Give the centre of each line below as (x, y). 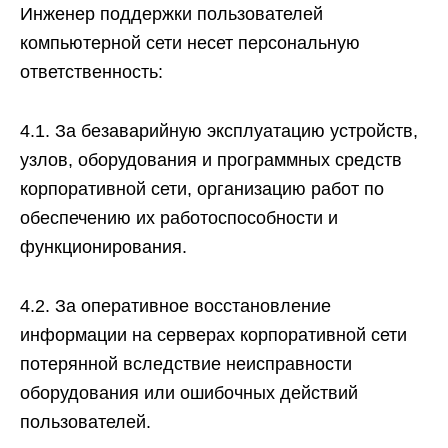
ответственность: (91, 72)
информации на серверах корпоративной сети (213, 335)
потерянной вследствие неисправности (186, 364)
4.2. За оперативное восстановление (175, 306)
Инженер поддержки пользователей (171, 14)
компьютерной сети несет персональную (190, 43)
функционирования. (103, 247)
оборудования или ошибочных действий (189, 393)
